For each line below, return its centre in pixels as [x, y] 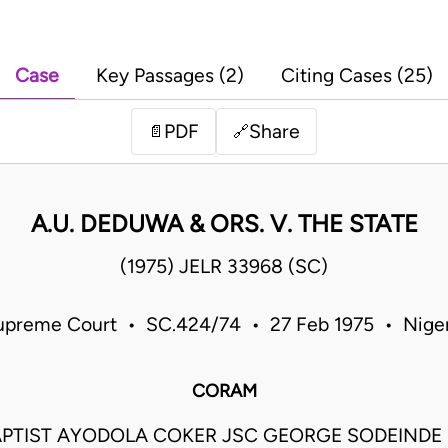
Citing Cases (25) [357, 76]
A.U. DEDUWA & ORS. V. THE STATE [224, 224]
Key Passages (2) [170, 76]
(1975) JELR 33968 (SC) [224, 267]
